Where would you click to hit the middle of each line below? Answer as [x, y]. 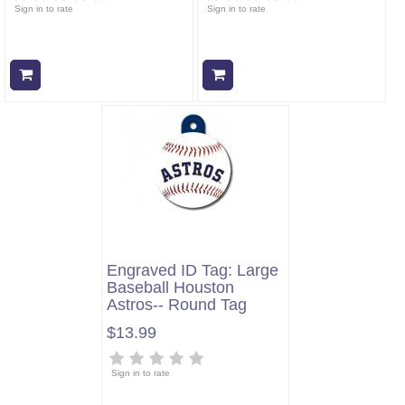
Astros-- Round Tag [176, 305]
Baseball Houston [170, 287]
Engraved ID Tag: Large [192, 270]
